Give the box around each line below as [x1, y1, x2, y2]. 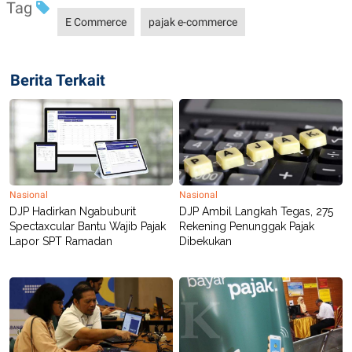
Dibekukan [179, 234, 232, 247]
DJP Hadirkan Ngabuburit [9, 204, 136, 218]
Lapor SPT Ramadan [9, 234, 112, 247]
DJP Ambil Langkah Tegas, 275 [179, 204, 333, 218]
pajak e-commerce [148, 15, 237, 28]
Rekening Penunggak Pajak [179, 219, 314, 233]
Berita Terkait [10, 70, 105, 90]
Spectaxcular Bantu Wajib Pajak [9, 219, 166, 233]
